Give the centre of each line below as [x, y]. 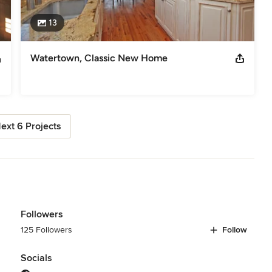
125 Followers [46, 229]
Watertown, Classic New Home [99, 58]
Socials [36, 258]
